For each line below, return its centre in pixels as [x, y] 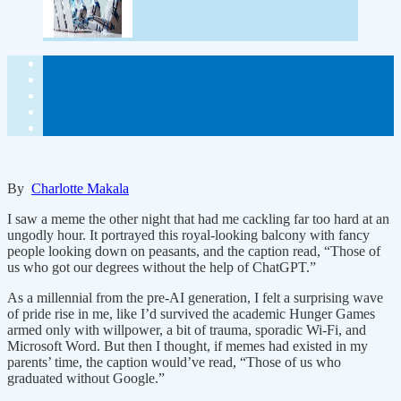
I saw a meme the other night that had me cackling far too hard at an [198, 219]
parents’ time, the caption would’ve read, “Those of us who [174, 363]
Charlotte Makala [80, 189]
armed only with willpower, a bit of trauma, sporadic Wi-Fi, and [187, 330]
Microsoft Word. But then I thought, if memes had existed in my [188, 346]
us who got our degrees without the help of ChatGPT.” [162, 268]
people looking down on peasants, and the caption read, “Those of [194, 252]
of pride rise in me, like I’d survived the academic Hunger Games [191, 314]
